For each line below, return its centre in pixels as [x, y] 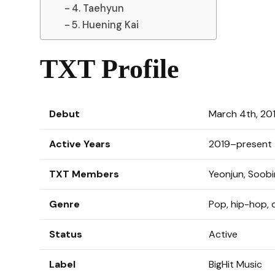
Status [66, 234]
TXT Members [84, 174]
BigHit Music [235, 265]
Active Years [80, 144]
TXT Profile [110, 69]
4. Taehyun [98, 9]
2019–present [240, 144]
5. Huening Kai [105, 25]
